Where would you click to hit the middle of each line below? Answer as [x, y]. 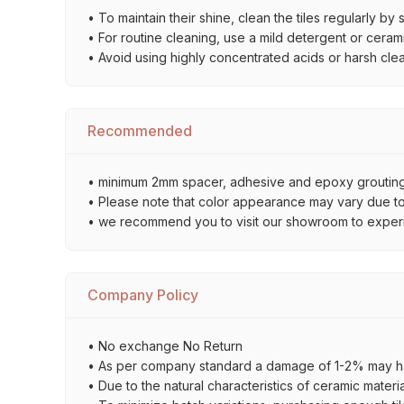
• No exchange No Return [165, 346]
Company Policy [143, 295]
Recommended [140, 131]
